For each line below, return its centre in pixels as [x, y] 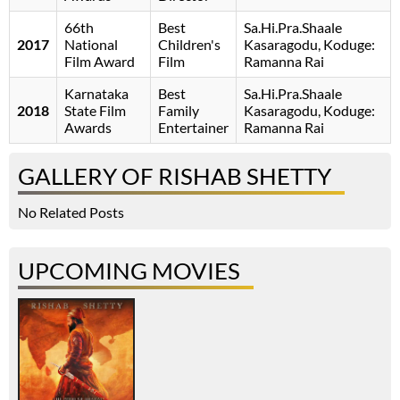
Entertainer [193, 128]
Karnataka [96, 94]
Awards [88, 128]
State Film [95, 111]
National [91, 45]
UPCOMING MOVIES [129, 271]
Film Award [100, 62]
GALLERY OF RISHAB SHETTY [175, 176]
